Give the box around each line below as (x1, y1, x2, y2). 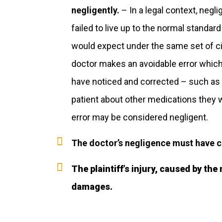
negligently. (71, 5, 119, 15)
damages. (71, 181, 112, 192)
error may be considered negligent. (71, 112, 208, 122)
